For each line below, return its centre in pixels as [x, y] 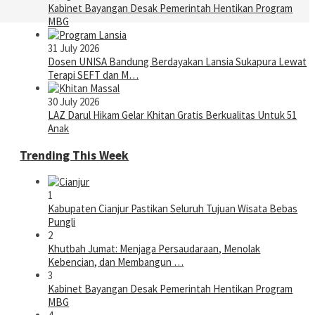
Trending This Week [75, 155]
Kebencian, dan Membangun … [116, 262]
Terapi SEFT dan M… [94, 75]
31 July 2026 [74, 49]
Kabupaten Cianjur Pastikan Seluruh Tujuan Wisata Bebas [173, 209]
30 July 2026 [74, 102]
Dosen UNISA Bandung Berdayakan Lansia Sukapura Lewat [178, 62]
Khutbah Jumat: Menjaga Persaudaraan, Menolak [154, 249]
